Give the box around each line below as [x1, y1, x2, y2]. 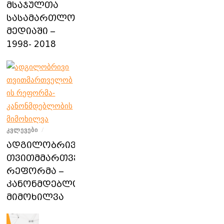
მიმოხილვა [6, 192, 64, 203]
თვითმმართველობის [6, 153, 115, 164]
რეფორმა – [6, 166, 64, 177]
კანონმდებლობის [6, 179, 98, 190]
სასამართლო [6, 13, 76, 24]
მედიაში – [6, 26, 55, 37]
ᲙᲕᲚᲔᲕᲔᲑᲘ [6, 125, 38, 134]
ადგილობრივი [6, 140, 82, 151]
